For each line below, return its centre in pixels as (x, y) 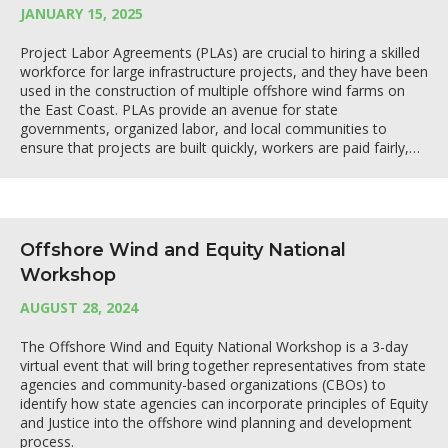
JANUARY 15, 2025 (81, 13)
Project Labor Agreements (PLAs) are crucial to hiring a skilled (220, 52)
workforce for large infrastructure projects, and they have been (224, 71)
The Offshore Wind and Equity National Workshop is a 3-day (214, 346)
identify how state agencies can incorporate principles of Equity (224, 403)
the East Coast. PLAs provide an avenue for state (179, 109)
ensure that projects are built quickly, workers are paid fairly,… (220, 147)
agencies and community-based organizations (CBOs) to (203, 384)
